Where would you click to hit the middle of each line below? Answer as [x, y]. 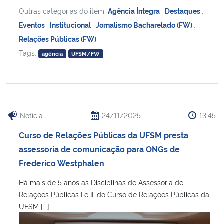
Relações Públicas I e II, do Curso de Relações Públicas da [114, 194]
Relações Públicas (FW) [58, 38]
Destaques [183, 10]
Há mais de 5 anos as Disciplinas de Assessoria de [101, 182]
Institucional [71, 24]
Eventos [33, 24]
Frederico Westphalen [62, 163]
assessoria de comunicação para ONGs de [99, 149]
